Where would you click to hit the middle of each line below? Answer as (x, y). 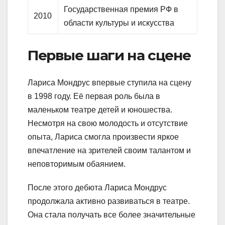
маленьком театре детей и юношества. (100, 109)
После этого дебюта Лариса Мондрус (97, 187)
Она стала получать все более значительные (111, 214)
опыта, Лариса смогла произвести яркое (103, 137)
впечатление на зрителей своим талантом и (109, 150)
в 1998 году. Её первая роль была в (94, 96)
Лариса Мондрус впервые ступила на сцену (109, 82)
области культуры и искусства (119, 23)
